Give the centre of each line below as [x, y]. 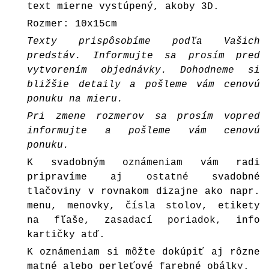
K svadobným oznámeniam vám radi [144, 163]
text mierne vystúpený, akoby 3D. [123, 7]
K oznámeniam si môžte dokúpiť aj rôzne [144, 252]
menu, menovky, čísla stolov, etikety [144, 206]
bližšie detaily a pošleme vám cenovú [144, 85]
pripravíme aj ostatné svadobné [144, 177]
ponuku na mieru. [75, 99]
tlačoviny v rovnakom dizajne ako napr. [144, 192]
